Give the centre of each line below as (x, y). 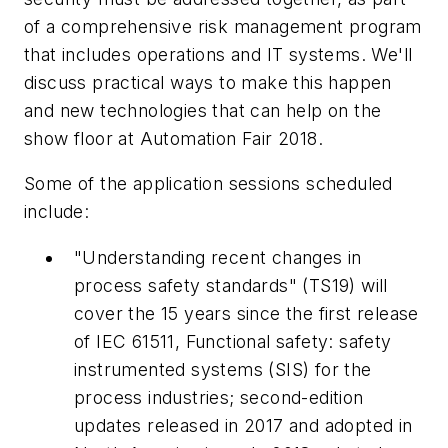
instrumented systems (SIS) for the (223, 369)
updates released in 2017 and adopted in (243, 425)
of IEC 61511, (130, 341)
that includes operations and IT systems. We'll (218, 54)
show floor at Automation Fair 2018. (173, 138)
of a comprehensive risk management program (223, 26)
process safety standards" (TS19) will (231, 285)
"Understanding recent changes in (218, 257)
